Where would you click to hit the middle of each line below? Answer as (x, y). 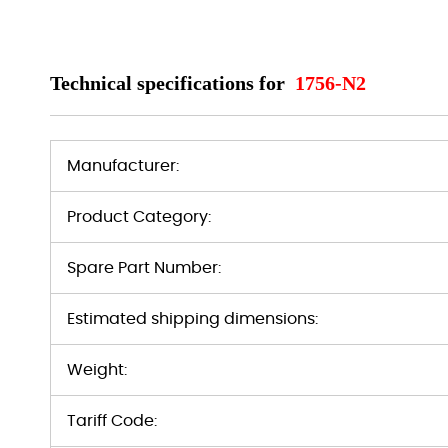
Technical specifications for (170, 83)
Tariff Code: (112, 421)
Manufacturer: (123, 166)
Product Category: (139, 217)
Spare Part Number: (144, 268)
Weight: (97, 370)
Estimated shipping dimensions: (192, 319)
